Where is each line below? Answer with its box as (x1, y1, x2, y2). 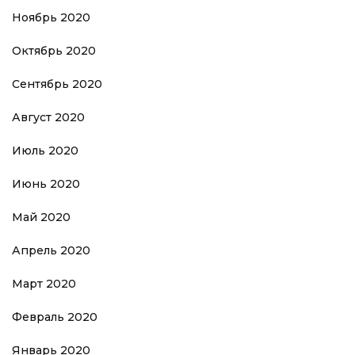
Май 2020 (12, 210, 71, 225)
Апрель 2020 (12, 243, 90, 258)
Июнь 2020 (12, 177, 80, 192)
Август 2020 (12, 110, 85, 125)
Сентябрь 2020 (12, 77, 102, 92)
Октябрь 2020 (12, 44, 96, 59)
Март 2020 (12, 277, 76, 292)
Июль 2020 (12, 143, 78, 158)
